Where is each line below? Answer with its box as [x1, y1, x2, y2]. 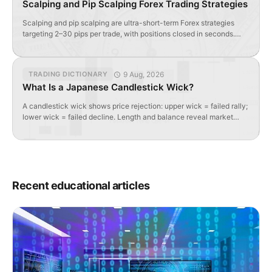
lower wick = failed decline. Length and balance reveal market [22, 112, 233, 122]
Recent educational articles [12, 179, 150, 192]
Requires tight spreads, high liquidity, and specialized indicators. [22, 40, 239, 50]
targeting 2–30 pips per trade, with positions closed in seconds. [22, 29, 235, 39]
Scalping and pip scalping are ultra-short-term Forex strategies [22, 18, 234, 28]
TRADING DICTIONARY [29, 70, 107, 79]
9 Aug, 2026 [123, 69, 164, 79]
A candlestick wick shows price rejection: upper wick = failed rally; [22, 101, 248, 111]
